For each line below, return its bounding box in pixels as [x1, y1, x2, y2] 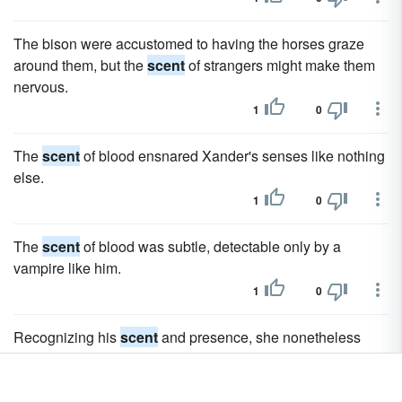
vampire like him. [13, 258, 121, 278]
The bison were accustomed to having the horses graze [13, 33, 364, 54]
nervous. [13, 76, 68, 97]
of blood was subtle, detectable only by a [80, 236, 341, 257]
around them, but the [13, 55, 147, 75]
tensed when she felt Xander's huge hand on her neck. [13, 348, 358, 369]
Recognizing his [13, 327, 120, 347]
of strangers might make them [185, 55, 375, 75]
